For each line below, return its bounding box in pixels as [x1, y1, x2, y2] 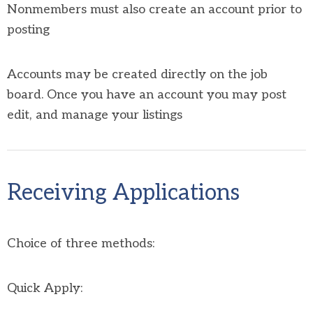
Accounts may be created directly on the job [7, 66, 268, 82]
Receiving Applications [7, 179, 240, 206]
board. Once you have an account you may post [7, 87, 286, 102]
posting [7, 22, 50, 37]
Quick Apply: [7, 280, 82, 296]
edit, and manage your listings [7, 107, 182, 122]
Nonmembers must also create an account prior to [7, 1, 302, 17]
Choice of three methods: [7, 235, 154, 251]
